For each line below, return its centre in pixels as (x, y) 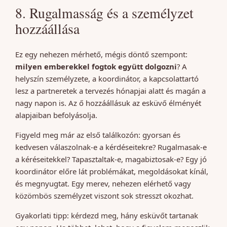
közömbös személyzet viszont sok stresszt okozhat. (104, 196)
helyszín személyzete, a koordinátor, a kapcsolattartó (107, 79)
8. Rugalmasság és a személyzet (104, 13)
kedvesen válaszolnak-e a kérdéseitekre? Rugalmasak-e (111, 147)
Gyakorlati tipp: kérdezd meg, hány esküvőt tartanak (107, 216)
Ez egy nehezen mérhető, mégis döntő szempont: (101, 54)
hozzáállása (47, 29)
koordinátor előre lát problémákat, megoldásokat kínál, (112, 172)
